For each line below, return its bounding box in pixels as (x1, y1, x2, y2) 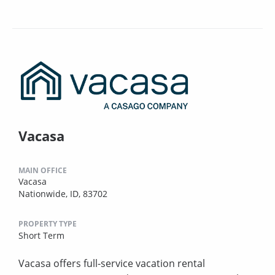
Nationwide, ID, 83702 (18, 187, 107, 199)
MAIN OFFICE (18, 165, 67, 176)
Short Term (18, 229, 64, 241)
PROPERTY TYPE (18, 218, 77, 229)
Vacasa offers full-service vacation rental (18, 256, 205, 270)
